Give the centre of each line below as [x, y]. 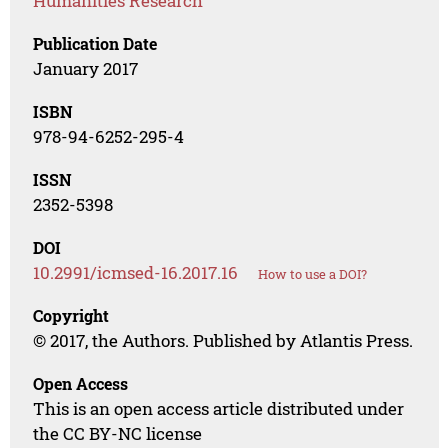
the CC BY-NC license [118, 434]
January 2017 [86, 69]
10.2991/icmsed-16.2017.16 [136, 273]
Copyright [71, 316]
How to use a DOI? [313, 274]
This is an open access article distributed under [219, 409]
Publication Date [95, 44]
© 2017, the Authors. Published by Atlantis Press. [223, 341]
